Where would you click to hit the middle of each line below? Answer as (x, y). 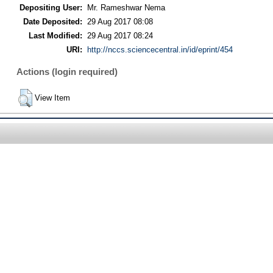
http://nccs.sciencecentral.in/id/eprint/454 (160, 49)
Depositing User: (51, 7)
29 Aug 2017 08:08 (120, 21)
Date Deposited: (52, 21)
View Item (52, 97)
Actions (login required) (67, 72)
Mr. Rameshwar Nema (126, 7)
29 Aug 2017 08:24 (120, 35)
